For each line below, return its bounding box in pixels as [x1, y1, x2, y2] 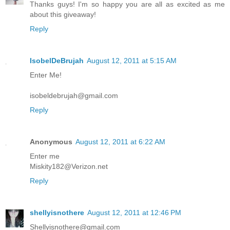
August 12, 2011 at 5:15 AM [87, 56, 177, 65]
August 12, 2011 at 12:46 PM [87, 208, 181, 217]
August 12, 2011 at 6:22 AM [75, 138, 165, 146]
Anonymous [30, 138, 72, 146]
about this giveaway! [30, 10, 96, 19]
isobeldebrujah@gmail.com [30, 91, 118, 100]
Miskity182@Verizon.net [30, 162, 108, 171]
